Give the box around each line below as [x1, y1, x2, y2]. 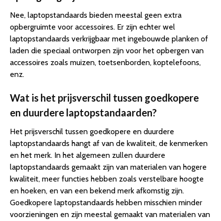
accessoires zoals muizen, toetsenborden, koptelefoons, [10, 57, 201, 67]
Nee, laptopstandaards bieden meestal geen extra [10, 10, 182, 20]
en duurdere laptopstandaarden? [10, 106, 157, 118]
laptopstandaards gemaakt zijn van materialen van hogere [10, 162, 207, 172]
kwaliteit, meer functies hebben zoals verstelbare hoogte [10, 174, 204, 184]
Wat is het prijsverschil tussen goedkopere [10, 91, 199, 104]
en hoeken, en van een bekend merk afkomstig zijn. [10, 185, 184, 195]
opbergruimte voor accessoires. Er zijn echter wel [10, 22, 175, 32]
